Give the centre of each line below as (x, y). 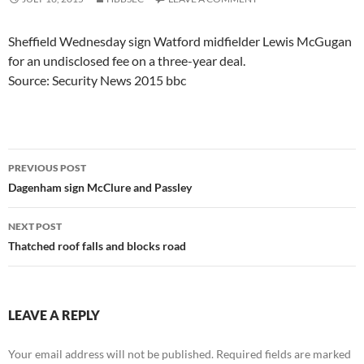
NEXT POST (35, 226)
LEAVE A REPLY (54, 314)
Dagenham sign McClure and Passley (100, 187)
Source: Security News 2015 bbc (97, 80)
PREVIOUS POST (47, 167)
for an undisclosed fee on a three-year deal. (127, 60)
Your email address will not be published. (111, 353)
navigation (58, 190)
